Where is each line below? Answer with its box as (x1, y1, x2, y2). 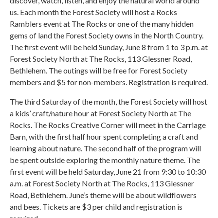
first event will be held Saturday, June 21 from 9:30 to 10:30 (10, 167, 206, 176)
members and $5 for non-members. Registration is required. (10, 77, 208, 87)
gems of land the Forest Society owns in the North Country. (10, 31, 203, 40)
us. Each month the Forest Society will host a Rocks (10, 7, 177, 17)
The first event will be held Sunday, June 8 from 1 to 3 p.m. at (10, 42, 208, 52)
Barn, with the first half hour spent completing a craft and (10, 132, 198, 141)
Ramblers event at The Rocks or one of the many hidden (10, 19, 194, 28)
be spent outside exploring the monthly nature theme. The (10, 155, 200, 164)
